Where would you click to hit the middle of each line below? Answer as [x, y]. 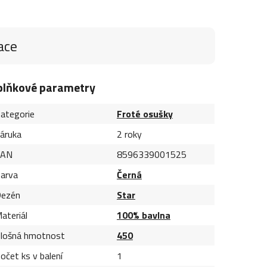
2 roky [129, 134]
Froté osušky [145, 114]
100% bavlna [143, 215]
